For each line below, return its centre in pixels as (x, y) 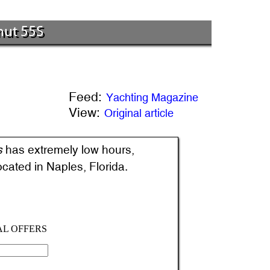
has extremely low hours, (69, 149)
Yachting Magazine (152, 97)
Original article (139, 113)
